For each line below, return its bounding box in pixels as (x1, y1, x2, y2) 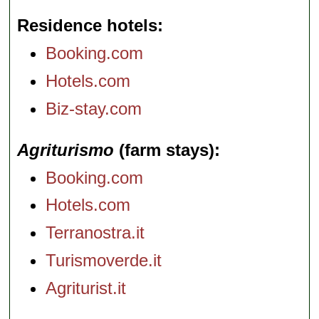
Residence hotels (17, 16, 158, 36)
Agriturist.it (46, 278, 127, 298)
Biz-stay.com (46, 98, 142, 118)
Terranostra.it (46, 223, 145, 243)
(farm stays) (114, 140, 215, 159)
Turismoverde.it (46, 250, 162, 270)
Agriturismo (17, 140, 115, 159)
